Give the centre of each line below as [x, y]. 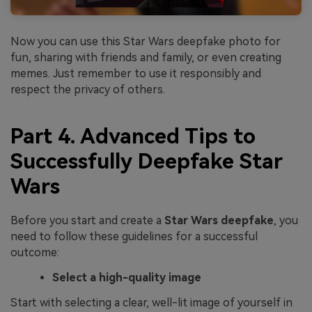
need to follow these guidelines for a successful [134, 237]
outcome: [35, 253]
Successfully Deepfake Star [147, 162]
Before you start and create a [87, 221]
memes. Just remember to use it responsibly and [136, 73]
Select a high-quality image [127, 278]
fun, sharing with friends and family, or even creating [146, 57]
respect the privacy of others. [88, 89]
